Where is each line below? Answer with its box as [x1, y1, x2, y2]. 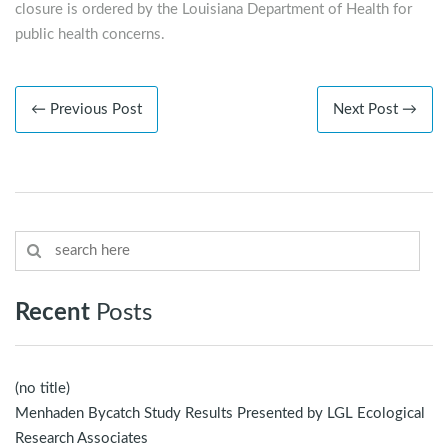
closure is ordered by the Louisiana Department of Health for [15, 2, 412, 18]
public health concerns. [15, 27, 165, 43]
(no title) [15, 381, 70, 397]
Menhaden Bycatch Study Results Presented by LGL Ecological [15, 406, 425, 422]
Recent [15, 301, 90, 326]
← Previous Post [31, 102, 142, 118]
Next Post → [333, 102, 417, 118]
